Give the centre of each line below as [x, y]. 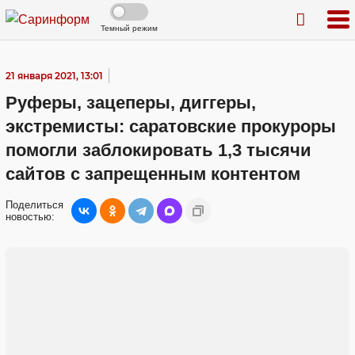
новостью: [30, 217]
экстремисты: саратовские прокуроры [171, 126]
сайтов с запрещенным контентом [153, 174]
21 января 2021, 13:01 [54, 76]
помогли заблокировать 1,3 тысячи [158, 150]
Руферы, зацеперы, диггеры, [131, 103]
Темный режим [129, 28]
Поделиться [34, 205]
